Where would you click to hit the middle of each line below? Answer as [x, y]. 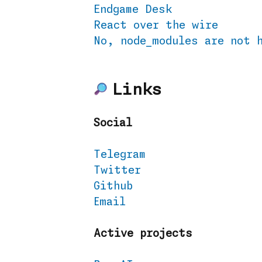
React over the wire [156, 26]
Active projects [143, 234]
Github [113, 187]
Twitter [117, 171]
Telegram [120, 155]
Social [113, 123]
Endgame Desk [133, 10]
